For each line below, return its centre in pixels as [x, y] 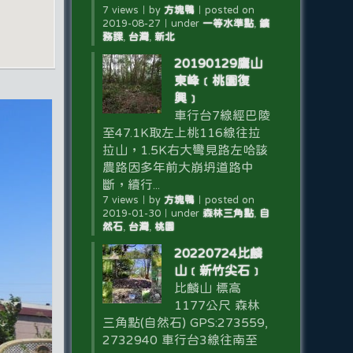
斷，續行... [131, 184]
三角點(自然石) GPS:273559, [185, 322]
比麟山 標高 [207, 288]
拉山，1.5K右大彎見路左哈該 [185, 150]
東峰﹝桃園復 [212, 80]
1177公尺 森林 [217, 305]
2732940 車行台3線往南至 [180, 340]
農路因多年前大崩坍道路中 [178, 167]
